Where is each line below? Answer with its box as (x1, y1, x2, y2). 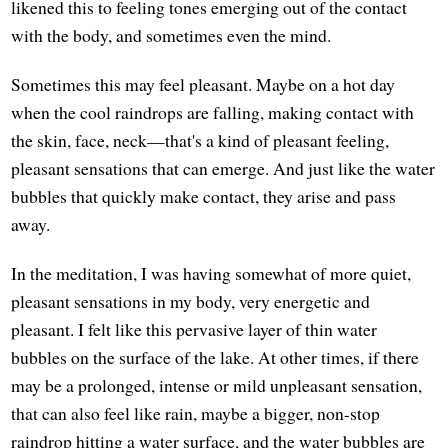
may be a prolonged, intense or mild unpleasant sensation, (11, 373, 423, 398)
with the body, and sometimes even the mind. (11, 23, 332, 48)
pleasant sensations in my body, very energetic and (11, 289, 371, 314)
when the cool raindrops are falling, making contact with (11, 100, 415, 125)
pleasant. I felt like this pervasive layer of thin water (11, 317, 378, 342)
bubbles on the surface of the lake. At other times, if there (11, 345, 420, 370)
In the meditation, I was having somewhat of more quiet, (11, 261, 412, 286)
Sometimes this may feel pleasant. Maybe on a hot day (11, 72, 396, 97)
